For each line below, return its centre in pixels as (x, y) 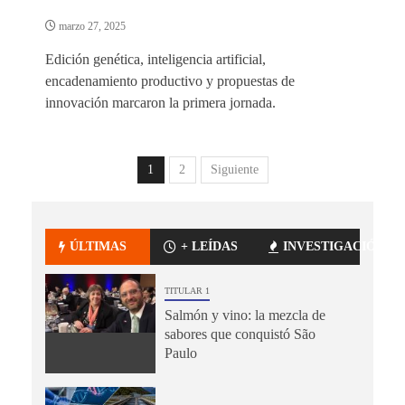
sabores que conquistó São (240, 334)
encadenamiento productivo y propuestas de (170, 80)
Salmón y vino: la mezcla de (245, 315)
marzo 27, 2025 (91, 26)
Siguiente (234, 169)
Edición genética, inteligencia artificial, (155, 59)
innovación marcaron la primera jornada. (160, 102)
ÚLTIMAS (98, 246)
